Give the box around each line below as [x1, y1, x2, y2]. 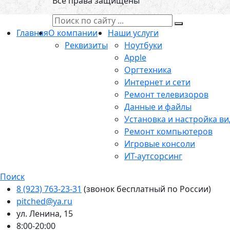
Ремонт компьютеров [124, 125, 213, 137]
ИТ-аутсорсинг [124, 150, 182, 162]
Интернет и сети [124, 76, 190, 88]
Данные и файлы [124, 101, 191, 112]
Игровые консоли [124, 138, 195, 149]
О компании [48, 27, 98, 39]
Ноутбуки [124, 39, 162, 51]
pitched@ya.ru [16, 195, 72, 207]
